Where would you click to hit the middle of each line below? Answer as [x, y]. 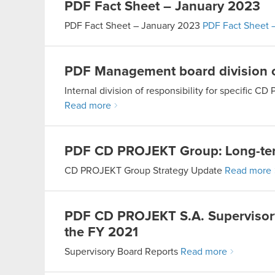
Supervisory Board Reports [122, 252]
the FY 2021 [101, 233]
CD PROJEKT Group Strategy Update [145, 171]
